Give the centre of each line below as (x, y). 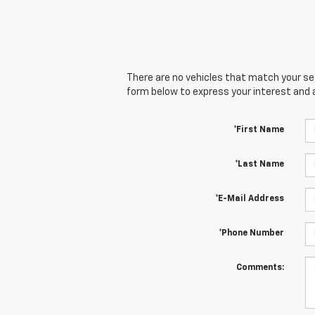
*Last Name (259, 164)
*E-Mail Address (249, 199)
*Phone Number (251, 233)
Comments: (260, 268)
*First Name (258, 130)
